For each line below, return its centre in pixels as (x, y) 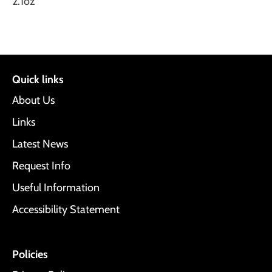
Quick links (38, 80)
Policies (30, 255)
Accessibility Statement (66, 210)
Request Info (41, 166)
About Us (33, 100)
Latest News (40, 144)
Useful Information (56, 188)
